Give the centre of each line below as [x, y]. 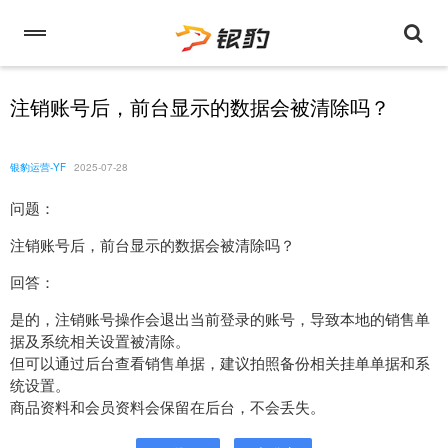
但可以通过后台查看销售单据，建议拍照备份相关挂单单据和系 [220, 363]
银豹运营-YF [38, 167]
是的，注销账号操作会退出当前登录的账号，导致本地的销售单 [220, 319]
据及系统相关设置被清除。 [100, 341]
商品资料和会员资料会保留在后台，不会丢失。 [167, 407]
